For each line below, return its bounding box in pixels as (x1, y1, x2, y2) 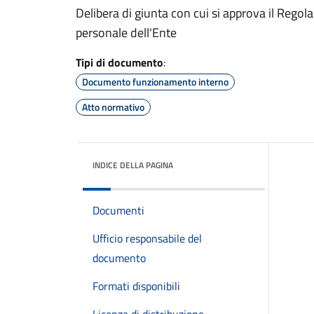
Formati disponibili (93, 278, 180, 294)
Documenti (93, 202, 144, 219)
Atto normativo (82, 100, 144, 114)
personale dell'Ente (76, 23, 177, 42)
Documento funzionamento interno (82, 74, 228, 89)
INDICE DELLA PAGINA (93, 158, 173, 172)
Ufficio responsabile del (93, 230, 202, 247)
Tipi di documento (76, 54, 163, 71)
